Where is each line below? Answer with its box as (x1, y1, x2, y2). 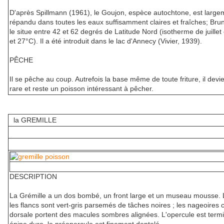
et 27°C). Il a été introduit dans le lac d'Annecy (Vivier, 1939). (9, 37, 202, 45)
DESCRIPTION (9, 172, 57, 181)
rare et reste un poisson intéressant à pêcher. (9, 84, 153, 93)
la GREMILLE (9, 116, 56, 124)
